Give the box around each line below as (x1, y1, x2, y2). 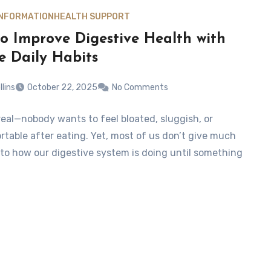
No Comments (111, 82, 168, 93)
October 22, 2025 (27, 82, 97, 93)
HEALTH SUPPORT (53, 11, 130, 22)
